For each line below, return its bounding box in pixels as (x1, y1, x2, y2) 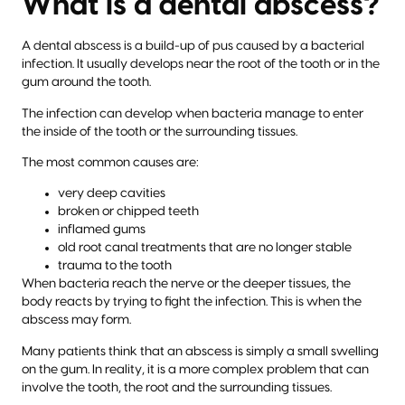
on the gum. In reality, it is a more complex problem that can (22, 363, 369, 376)
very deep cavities (58, 187, 165, 201)
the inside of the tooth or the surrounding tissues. (22, 125, 297, 138)
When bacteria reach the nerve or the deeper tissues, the (22, 278, 351, 291)
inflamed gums (58, 223, 146, 237)
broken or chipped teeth (58, 205, 199, 219)
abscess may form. (22, 314, 131, 327)
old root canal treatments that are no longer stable (58, 241, 352, 255)
